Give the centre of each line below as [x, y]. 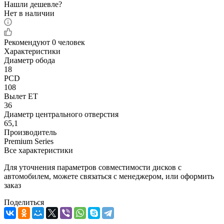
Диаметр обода [29, 60]
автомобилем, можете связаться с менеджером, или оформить [109, 176]
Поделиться [24, 202]
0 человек [68, 42]
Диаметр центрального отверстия [61, 114]
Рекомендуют [28, 42]
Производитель [30, 132]
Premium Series [29, 141]
